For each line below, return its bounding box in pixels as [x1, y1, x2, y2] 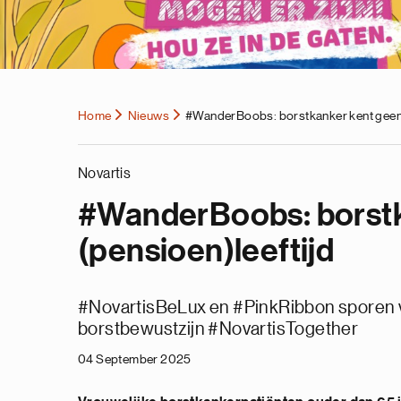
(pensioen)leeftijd [78, 235, 335, 268]
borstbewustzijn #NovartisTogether [78, 320, 359, 337]
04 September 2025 [78, 353, 192, 365]
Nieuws [127, 109, 170, 122]
